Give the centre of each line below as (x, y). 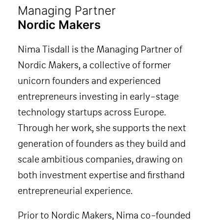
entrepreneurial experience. (75, 191)
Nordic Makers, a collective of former (94, 65)
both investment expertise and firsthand (101, 175)
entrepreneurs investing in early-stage (98, 96)
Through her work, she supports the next (102, 128)
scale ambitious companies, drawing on (100, 159)
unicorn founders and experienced (89, 81)
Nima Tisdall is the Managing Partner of (100, 49)
